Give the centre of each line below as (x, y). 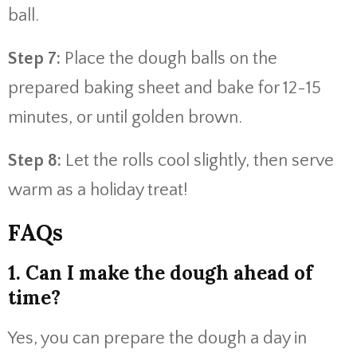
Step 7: (34, 59)
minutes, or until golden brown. (125, 118)
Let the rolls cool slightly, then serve (198, 161)
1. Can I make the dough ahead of (161, 273)
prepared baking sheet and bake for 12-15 (165, 88)
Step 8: (35, 161)
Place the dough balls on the (169, 59)
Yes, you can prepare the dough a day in (157, 338)
